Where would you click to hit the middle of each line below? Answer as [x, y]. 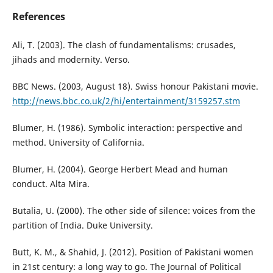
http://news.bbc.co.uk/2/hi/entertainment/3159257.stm [126, 101]
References [38, 16]
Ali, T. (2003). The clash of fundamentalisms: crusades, [124, 44]
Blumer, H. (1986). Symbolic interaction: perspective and [127, 127]
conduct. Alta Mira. [51, 183]
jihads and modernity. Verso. [71, 59]
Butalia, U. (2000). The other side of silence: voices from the [133, 210]
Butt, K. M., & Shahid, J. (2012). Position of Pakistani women [133, 252]
